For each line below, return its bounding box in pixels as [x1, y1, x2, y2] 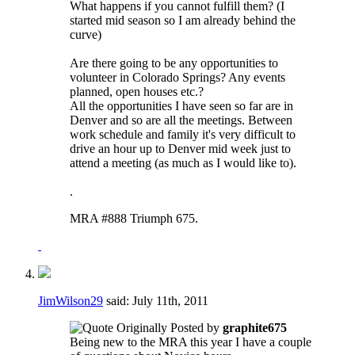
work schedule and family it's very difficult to [70, 127, 296, 141]
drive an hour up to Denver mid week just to [70, 141, 291, 155]
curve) [70, 27, 101, 41]
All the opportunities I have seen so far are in [70, 98, 293, 113]
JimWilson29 [38, 293, 103, 307]
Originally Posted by [113, 320, 223, 334]
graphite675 [223, 320, 287, 334]
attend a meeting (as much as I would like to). [70, 155, 296, 170]
